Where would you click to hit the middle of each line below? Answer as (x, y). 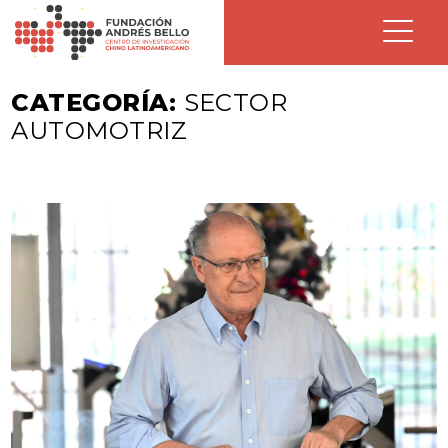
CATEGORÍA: (94, 102)
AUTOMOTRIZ (99, 130)
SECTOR (235, 102)
